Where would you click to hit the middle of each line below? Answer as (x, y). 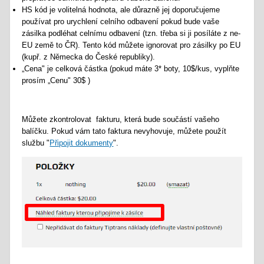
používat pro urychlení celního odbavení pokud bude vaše (121, 21)
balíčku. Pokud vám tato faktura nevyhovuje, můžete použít (124, 131)
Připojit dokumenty (82, 143)
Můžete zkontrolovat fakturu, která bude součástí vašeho (121, 119)
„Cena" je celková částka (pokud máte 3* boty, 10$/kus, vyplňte (131, 68)
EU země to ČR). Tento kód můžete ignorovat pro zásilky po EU (131, 45)
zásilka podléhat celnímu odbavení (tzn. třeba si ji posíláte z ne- (131, 33)
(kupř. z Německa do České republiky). (89, 57)
